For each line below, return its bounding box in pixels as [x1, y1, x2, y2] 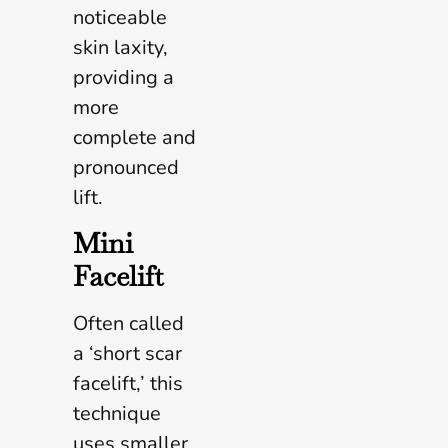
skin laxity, [73, 33, 168, 61]
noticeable [73, 3, 167, 31]
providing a [73, 63, 174, 91]
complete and [73, 123, 196, 151]
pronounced [73, 153, 179, 181]
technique [73, 399, 161, 427]
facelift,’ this [73, 369, 183, 397]
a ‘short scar [73, 339, 182, 367]
